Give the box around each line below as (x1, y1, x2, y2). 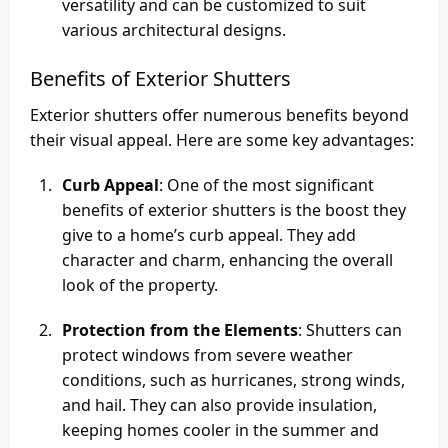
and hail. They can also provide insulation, (62, 394, 377, 417)
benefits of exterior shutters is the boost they (62, 199, 406, 222)
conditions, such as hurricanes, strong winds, (62, 369, 405, 392)
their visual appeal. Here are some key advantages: (30, 129, 414, 152)
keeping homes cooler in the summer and (62, 419, 379, 442)
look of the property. (62, 274, 218, 297)
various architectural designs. (62, 19, 286, 42)
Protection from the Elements (62, 319, 298, 342)
